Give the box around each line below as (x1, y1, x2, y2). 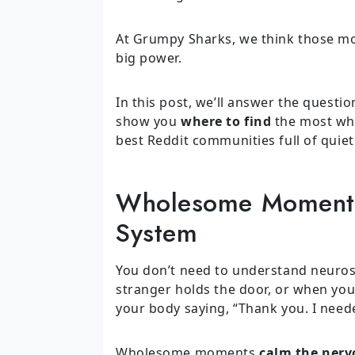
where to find (181, 113, 272, 131)
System (116, 215, 198, 252)
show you (116, 113, 181, 131)
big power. (116, 49, 182, 67)
